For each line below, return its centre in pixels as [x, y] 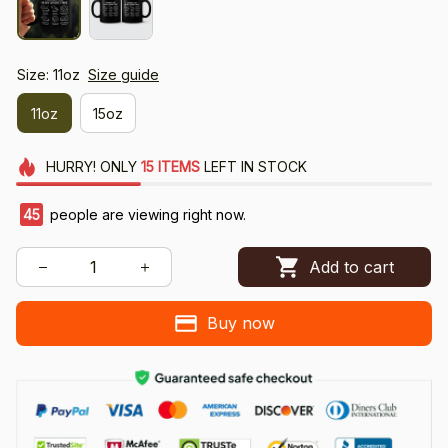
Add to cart [351, 266]
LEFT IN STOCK [253, 167]
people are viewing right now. [146, 215]
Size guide [123, 75]
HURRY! [70, 167]
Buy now [240, 323]
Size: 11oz [48, 75]
